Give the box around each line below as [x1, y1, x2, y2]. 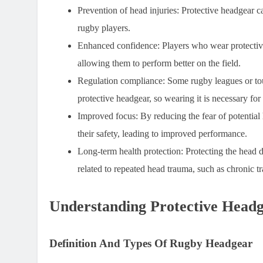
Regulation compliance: [77, 76, 165, 86]
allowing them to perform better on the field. [77, 58, 241, 69]
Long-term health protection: [77, 146, 183, 157]
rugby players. [77, 23, 130, 33]
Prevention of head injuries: [77, 5, 179, 16]
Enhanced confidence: [77, 41, 160, 51]
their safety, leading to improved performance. [77, 129, 247, 139]
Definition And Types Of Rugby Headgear [49, 237, 252, 250]
